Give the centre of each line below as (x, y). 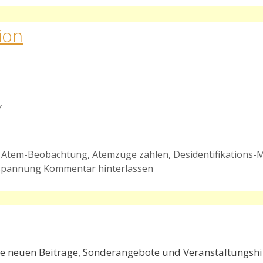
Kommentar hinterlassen (98, 169)
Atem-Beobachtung (44, 155)
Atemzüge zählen (130, 155)
